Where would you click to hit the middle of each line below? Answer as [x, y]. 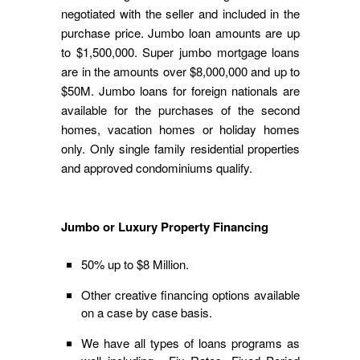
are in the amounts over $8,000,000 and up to [181, 72]
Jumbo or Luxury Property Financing [165, 226]
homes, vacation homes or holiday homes [181, 129]
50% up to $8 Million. [135, 264]
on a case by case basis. [147, 313]
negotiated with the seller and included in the [181, 14]
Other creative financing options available [191, 295]
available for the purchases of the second [181, 110]
